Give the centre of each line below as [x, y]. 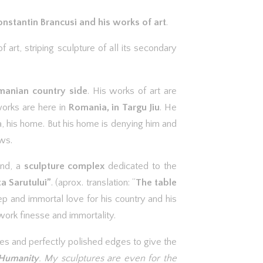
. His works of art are [132, 91]
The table [156, 183]
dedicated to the [141, 166]
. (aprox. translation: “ [93, 183]
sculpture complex [64, 166]
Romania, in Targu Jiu [114, 107]
